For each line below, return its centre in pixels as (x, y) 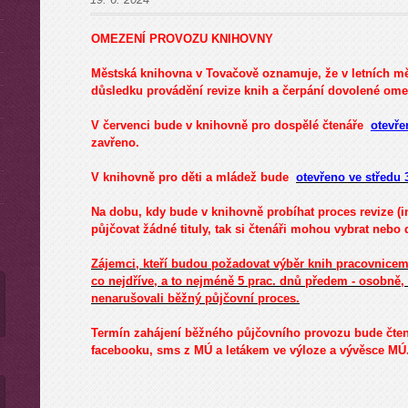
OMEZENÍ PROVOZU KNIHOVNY (182, 39)
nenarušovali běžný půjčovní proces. (195, 298)
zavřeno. (115, 143)
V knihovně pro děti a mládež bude (194, 177)
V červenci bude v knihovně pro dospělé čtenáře (227, 125)
